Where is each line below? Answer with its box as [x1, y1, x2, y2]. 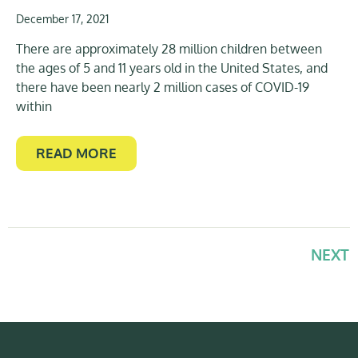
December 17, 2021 [16, 12, 109, 26]
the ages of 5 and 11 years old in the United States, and [16, 60, 328, 77]
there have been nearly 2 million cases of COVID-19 [16, 79, 309, 96]
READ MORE [36, 144, 117, 162]
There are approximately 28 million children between [16, 41, 322, 58]
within [16, 98, 52, 115]
